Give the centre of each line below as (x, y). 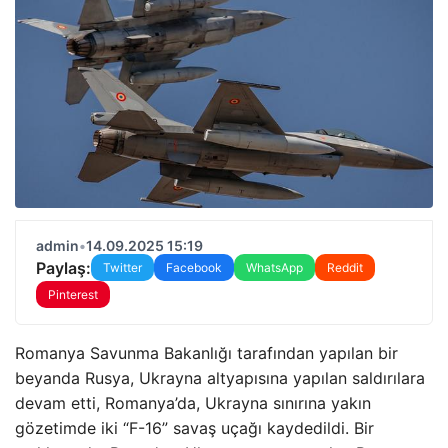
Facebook (194, 267)
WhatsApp (274, 267)
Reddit (345, 267)
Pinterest (73, 294)
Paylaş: (63, 267)
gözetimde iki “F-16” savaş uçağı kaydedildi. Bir (194, 428)
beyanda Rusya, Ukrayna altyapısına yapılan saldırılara (220, 378)
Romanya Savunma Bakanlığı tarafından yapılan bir (206, 353)
